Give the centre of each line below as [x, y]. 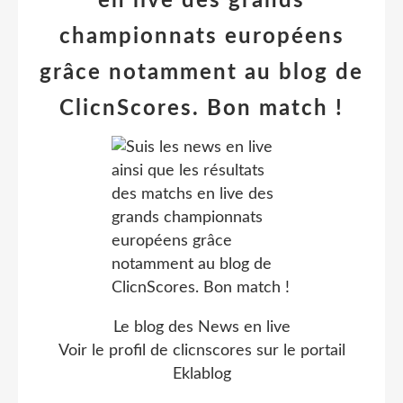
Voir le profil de [115, 351]
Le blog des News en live [201, 327]
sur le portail [298, 351]
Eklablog [201, 374]
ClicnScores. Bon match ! [201, 109]
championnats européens [201, 37]
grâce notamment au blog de [201, 73]
